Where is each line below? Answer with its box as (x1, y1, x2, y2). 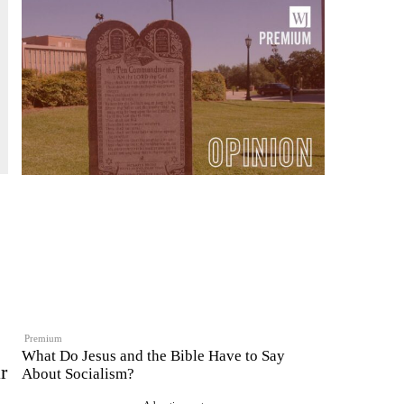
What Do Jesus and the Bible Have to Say (22, 346, 285, 364)
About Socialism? (22, 364, 134, 382)
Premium (24, 332, 63, 344)
